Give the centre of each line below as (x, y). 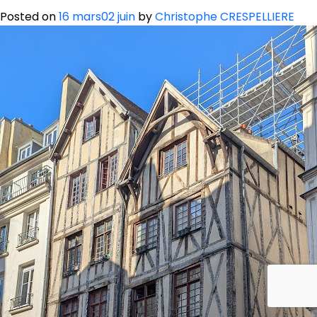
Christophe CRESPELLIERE (225, 17)
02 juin (118, 17)
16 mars (80, 17)
